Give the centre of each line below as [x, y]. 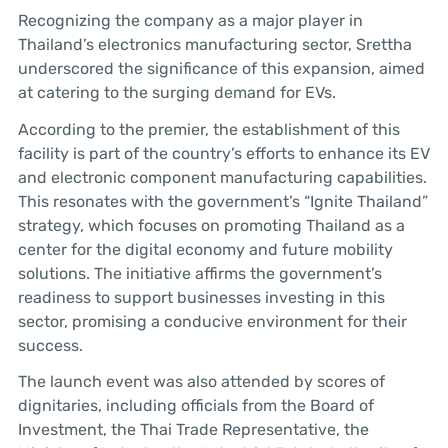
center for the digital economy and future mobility [205, 249]
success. [50, 345]
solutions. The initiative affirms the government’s [199, 273]
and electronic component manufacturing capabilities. [222, 177]
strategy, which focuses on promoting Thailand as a [211, 225]
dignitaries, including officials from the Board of [195, 406]
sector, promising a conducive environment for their [212, 321]
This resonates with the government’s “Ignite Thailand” [222, 201]
